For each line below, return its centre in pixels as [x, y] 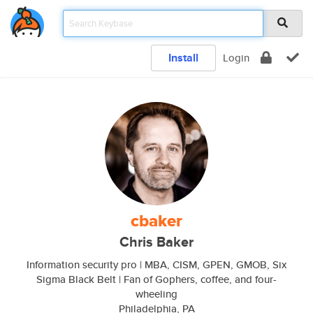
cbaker [156, 221]
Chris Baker [156, 242]
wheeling [156, 294]
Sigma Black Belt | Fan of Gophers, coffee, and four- [156, 279]
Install [183, 58]
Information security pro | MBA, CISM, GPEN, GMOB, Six [156, 264]
